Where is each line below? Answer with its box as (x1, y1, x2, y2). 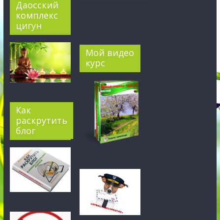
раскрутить (15, 114, 67, 126)
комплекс (15, 9, 58, 22)
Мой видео (85, 46, 135, 58)
